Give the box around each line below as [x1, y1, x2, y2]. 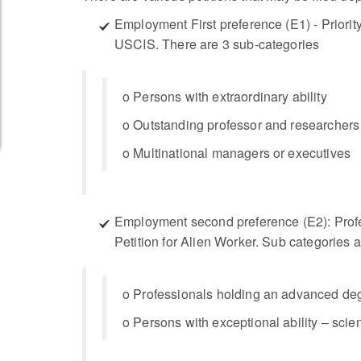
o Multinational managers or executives [122, 143, 351, 162]
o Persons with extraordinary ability [122, 87, 327, 106]
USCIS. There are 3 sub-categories [114, 35, 320, 53]
